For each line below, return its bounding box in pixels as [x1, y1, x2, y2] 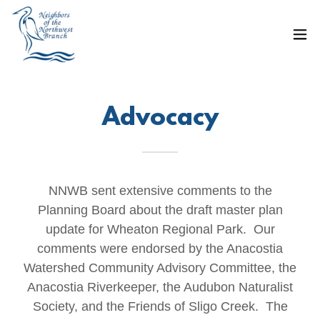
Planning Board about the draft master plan [37, 203, 283, 217]
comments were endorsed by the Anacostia [37, 241, 283, 256]
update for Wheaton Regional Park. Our [45, 222, 275, 236]
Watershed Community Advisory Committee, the [24, 261, 296, 275]
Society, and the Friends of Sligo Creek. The [32, 299, 288, 314]
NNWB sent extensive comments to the [48, 184, 272, 198]
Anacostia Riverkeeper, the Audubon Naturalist [27, 280, 293, 294]
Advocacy [101, 104, 219, 133]
